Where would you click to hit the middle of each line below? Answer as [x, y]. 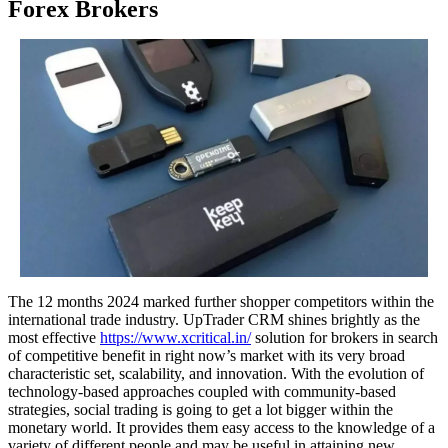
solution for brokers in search [344, 338]
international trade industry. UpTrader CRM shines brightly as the [214, 320]
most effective [54, 338]
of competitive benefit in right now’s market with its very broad [206, 356]
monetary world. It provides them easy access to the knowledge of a [221, 428]
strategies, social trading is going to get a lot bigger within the [200, 410]
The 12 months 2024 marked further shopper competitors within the [221, 302]
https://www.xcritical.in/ [175, 338]
